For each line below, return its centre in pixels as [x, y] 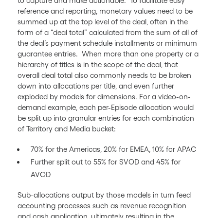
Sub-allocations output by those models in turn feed [104, 195]
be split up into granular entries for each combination [106, 118]
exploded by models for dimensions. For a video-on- [104, 97]
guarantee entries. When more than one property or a [108, 54]
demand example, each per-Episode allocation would [106, 107]
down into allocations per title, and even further [96, 86]
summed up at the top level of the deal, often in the [103, 22]
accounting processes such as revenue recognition [102, 206]
